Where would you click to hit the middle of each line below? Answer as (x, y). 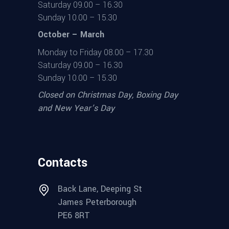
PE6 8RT (74, 215)
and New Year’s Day (76, 108)
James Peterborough (97, 202)
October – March (71, 34)
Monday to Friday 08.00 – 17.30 (96, 52)
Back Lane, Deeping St (100, 189)
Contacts (63, 163)
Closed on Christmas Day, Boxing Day (108, 95)
